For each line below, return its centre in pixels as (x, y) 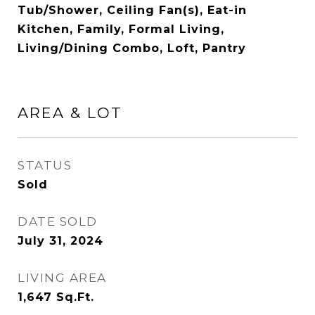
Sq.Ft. (75, 297)
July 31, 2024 (60, 241)
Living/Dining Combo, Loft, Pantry (132, 48)
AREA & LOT (70, 113)
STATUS (45, 165)
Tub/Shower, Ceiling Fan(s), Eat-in (132, 10)
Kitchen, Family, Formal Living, (121, 29)
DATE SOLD (58, 221)
